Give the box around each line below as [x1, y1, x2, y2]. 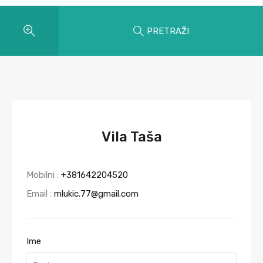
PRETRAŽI [146, 25, 189, 36]
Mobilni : [26, 170, 61, 180]
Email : [26, 188, 54, 199]
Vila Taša [101, 129, 162, 145]
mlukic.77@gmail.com [54, 188, 139, 199]
